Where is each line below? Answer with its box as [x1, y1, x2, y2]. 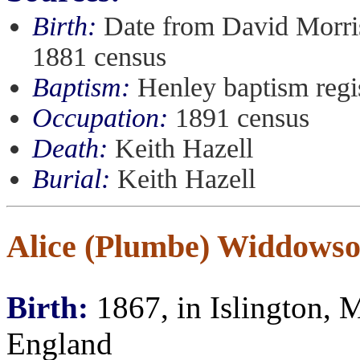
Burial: [32, 164, 110, 194]
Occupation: [32, 103, 168, 133]
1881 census [32, 42, 166, 72]
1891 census [168, 103, 309, 133]
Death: [32, 133, 108, 163]
